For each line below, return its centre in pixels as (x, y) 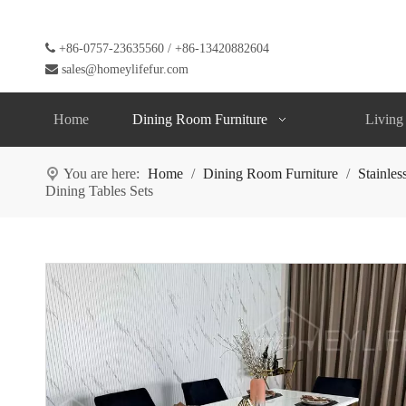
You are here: (101, 173)
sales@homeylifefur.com (125, 69)
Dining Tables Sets (99, 190)
